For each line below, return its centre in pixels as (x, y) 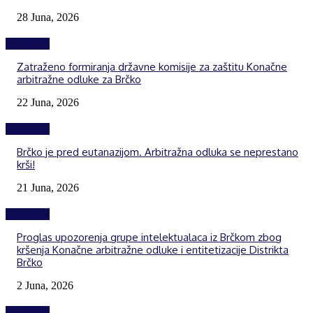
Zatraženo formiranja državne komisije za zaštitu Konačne (152, 66)
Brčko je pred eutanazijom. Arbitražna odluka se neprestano (158, 152)
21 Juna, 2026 (48, 187)
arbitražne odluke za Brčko (79, 79)
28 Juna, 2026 (48, 17)
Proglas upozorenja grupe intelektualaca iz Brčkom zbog (149, 237)
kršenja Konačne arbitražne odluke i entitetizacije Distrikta (153, 249)
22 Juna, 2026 (48, 102)
